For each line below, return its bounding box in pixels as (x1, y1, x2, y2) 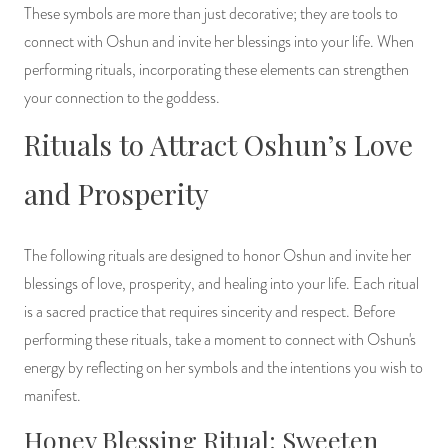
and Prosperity (24, 174, 209, 212)
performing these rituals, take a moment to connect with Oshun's (24, 328, 416, 351)
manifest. (24, 384, 81, 407)
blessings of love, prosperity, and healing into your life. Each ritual (24, 272, 419, 295)
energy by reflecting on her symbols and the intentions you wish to (24, 356, 423, 379)
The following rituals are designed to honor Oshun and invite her (24, 244, 411, 267)
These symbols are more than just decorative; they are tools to (24, 2, 398, 25)
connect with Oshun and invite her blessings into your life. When (24, 30, 414, 53)
